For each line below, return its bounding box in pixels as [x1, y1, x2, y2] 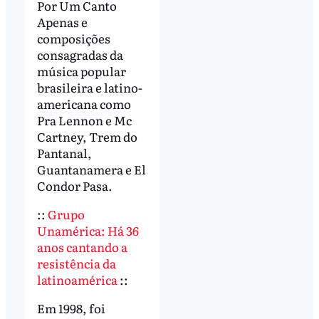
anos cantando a [36, 237, 127, 256]
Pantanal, [36, 144, 92, 162]
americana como [36, 95, 131, 113]
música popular [36, 62, 126, 80]
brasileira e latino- [36, 78, 142, 96]
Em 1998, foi [36, 298, 105, 317]
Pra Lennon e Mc [36, 111, 132, 129]
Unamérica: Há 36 [36, 221, 139, 239]
